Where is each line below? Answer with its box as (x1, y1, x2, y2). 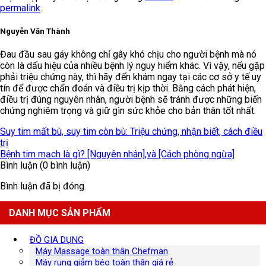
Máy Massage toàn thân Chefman (36, 246, 168, 257)
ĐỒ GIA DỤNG (30, 235, 84, 246)
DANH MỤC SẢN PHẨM (9, 207, 110, 219)
